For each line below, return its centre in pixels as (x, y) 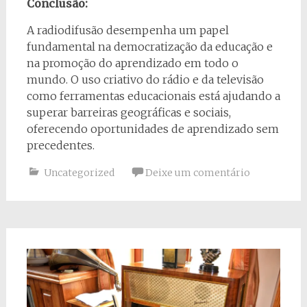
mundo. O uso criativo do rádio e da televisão (145, 79)
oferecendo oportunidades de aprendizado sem (152, 128)
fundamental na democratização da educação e (149, 46)
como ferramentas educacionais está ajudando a (153, 96)
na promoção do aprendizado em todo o (132, 63)
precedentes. (60, 145)
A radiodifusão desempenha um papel (127, 30)
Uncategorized (79, 172)
